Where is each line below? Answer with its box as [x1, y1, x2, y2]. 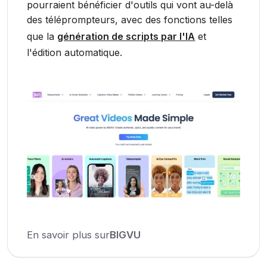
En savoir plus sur [27, 228, 110, 241]
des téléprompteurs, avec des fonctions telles [27, 14, 233, 26]
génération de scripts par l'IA [57, 30, 195, 42]
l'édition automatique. [27, 46, 123, 58]
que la [27, 30, 58, 42]
